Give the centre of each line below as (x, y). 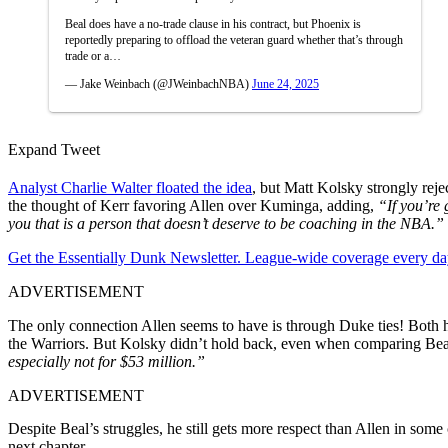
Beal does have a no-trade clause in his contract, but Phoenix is (213, 23)
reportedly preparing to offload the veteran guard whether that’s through (234, 39)
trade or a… (93, 55)
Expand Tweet (54, 149)
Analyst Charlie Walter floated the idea (130, 187)
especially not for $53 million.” (106, 361)
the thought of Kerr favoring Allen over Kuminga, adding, (193, 205)
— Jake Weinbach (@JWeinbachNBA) (158, 83)
